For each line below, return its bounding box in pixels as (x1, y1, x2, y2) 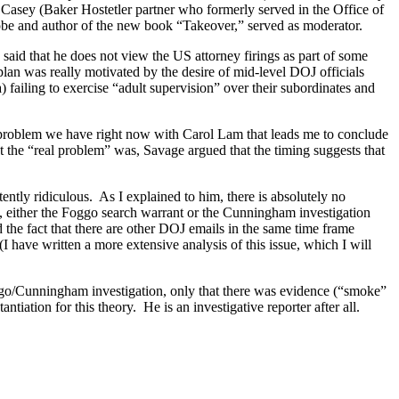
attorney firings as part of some (191, 48, 368, 64)
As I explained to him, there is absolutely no (99, 189, 346, 205)
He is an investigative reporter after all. (143, 299, 360, 315)
